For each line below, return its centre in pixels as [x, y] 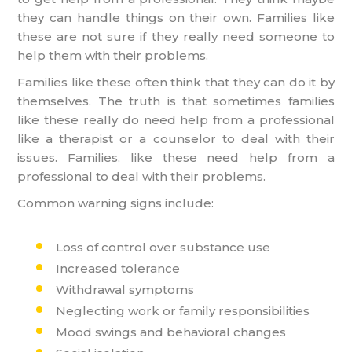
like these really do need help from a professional [176, 119]
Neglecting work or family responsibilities [183, 310]
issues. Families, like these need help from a [176, 157]
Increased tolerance [118, 268]
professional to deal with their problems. [142, 176]
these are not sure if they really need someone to [176, 36]
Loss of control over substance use [163, 247]
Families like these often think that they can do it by [176, 82]
